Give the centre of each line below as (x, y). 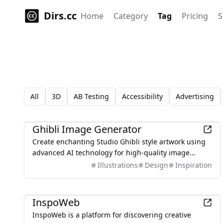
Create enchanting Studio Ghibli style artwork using (119, 142)
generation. (52, 164)
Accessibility (142, 96)
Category (131, 16)
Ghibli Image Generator (87, 129)
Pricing (195, 16)
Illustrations (117, 165)
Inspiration (193, 165)
